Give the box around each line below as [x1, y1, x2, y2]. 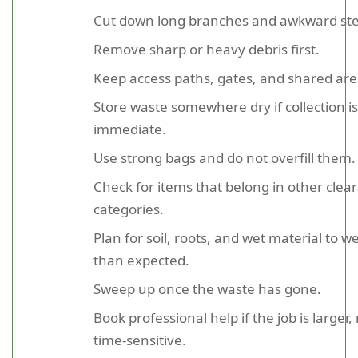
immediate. [93, 120, 166, 138]
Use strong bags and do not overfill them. [93, 149, 356, 167]
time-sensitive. [93, 331, 186, 349]
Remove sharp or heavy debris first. [93, 40, 320, 58]
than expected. [93, 251, 189, 269]
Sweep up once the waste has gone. [93, 280, 321, 298]
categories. [93, 200, 164, 218]
